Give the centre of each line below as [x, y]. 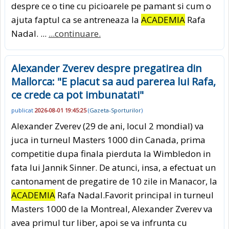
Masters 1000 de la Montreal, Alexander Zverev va [112, 209]
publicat [23, 110]
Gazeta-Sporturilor [115, 110]
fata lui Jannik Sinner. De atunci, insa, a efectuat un [113, 167]
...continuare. [75, 34]
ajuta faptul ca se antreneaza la [76, 20]
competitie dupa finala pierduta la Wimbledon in [111, 153]
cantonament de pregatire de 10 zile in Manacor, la [114, 181]
